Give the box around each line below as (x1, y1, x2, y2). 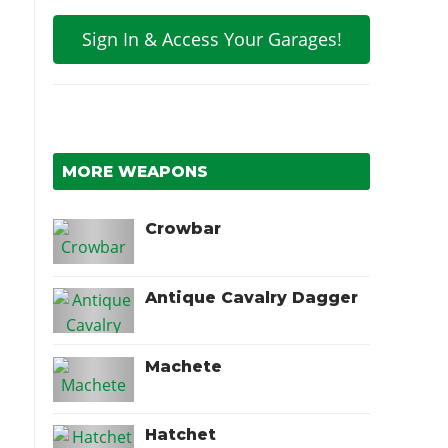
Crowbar (145, 219, 222, 238)
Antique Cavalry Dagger (145, 287, 359, 307)
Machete (145, 356, 223, 376)
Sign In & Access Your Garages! (81, 27, 342, 52)
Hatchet (145, 425, 217, 445)
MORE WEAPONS (62, 161, 209, 181)
